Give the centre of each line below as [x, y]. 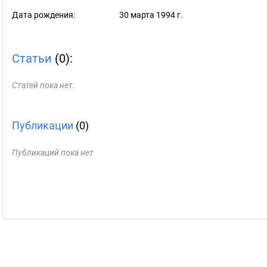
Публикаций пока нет [53, 153]
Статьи [32, 58]
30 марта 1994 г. [151, 15]
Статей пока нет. [44, 85]
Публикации [43, 125]
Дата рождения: [44, 15]
